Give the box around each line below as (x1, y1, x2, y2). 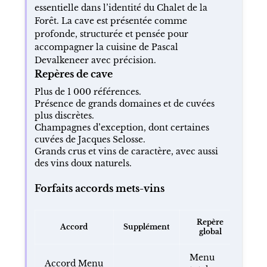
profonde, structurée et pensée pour (34, 28, 188, 39)
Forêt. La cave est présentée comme (34, 15, 187, 26)
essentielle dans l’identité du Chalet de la (34, 2, 207, 13)
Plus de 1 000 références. (34, 86, 141, 97)
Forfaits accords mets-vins (34, 182, 164, 194)
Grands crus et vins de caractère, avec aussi (34, 145, 218, 157)
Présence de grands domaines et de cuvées (34, 98, 215, 109)
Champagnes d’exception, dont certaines (34, 122, 209, 133)
